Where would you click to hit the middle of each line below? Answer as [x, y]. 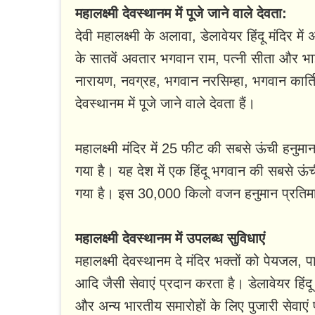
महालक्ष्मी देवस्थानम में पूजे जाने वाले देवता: [181, 14]
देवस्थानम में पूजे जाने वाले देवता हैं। [165, 104]
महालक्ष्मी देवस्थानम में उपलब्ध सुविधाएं [170, 239]
